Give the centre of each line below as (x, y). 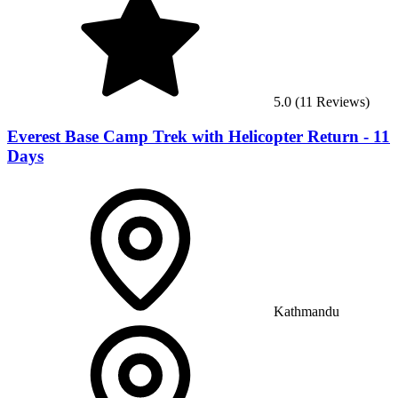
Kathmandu (306, 311)
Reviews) (341, 102)
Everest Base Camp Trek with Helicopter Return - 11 (199, 136)
